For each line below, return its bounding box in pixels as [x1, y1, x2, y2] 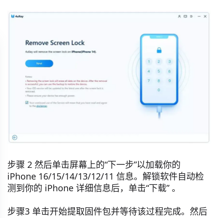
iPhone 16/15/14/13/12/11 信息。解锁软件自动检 [7, 170, 204, 182]
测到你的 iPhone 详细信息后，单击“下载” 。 [7, 182, 181, 194]
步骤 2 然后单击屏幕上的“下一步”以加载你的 [7, 159, 181, 171]
